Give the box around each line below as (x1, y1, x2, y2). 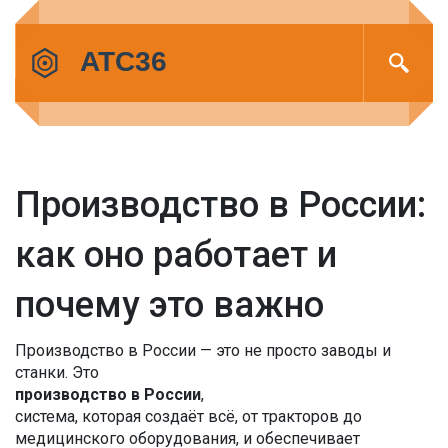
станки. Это (15, 363, 99, 382)
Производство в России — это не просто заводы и (15, 341, 391, 360)
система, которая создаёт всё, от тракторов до (15, 407, 362, 426)
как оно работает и (15, 234, 337, 276)
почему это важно (15, 284, 324, 326)
